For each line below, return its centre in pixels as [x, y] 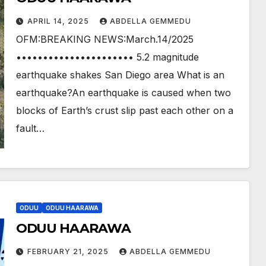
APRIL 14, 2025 [59, 21]
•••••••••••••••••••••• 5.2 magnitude [107, 57]
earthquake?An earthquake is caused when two [123, 93]
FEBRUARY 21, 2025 [69, 251]
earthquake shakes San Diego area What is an [120, 75]
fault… [30, 128]
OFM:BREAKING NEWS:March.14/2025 [104, 39]
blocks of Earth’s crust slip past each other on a [124, 110]
